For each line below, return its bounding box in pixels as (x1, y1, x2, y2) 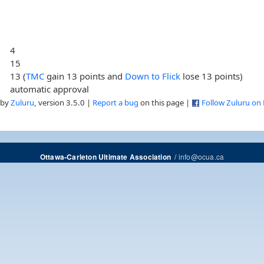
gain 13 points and (44, 70, 126, 82)
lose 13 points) (180, 70, 243, 82)
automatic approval (10, 82, 90, 95)
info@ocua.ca (178, 151, 225, 161)
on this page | (138, 97, 192, 108)
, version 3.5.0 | (34, 97, 93, 108)
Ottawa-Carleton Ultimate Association (39, 151, 171, 162)
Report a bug (93, 97, 138, 108)
